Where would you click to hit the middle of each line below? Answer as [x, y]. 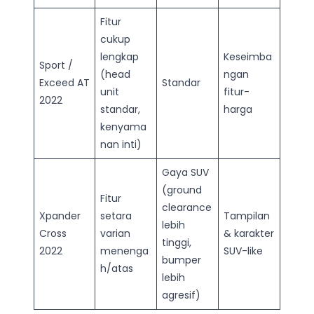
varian [115, 233]
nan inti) [121, 144]
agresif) [181, 295]
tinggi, [177, 242]
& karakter [249, 233]
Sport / [56, 65]
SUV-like [243, 251]
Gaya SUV [185, 172]
